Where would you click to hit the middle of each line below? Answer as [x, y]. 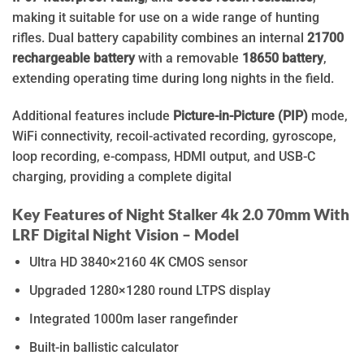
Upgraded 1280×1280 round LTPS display [150, 291]
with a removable [188, 58]
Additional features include [93, 115]
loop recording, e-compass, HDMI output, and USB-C [164, 156]
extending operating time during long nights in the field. [173, 78]
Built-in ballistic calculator [104, 347]
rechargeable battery [74, 58]
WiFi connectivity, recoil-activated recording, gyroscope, [174, 136]
